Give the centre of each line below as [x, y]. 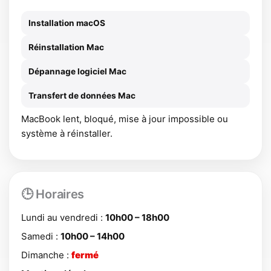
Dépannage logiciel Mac [77, 72]
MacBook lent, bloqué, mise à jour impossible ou [125, 119]
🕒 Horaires [53, 194]
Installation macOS [67, 23]
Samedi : [41, 237]
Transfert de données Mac [82, 96]
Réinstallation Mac [66, 47]
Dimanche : [46, 255]
